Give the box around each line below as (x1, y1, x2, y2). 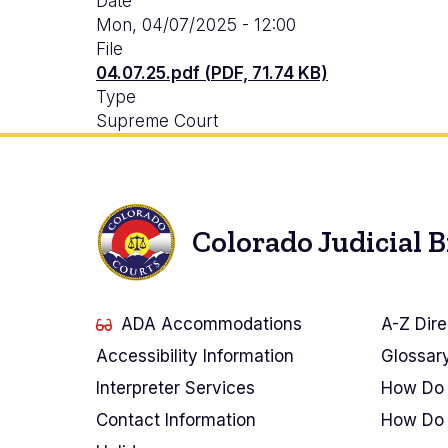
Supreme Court (96, 110, 218, 131)
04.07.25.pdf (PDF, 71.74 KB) (96, 62, 328, 83)
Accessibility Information (96, 346, 294, 367)
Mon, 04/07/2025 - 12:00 (96, 14, 296, 35)
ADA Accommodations (121, 314, 302, 335)
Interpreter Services (96, 378, 255, 399)
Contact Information (96, 410, 256, 431)
